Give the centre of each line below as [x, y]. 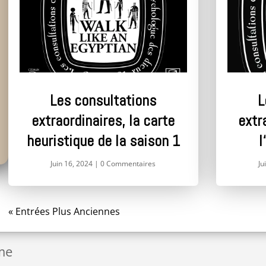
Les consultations [103, 101]
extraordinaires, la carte [103, 121]
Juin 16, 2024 [72, 164]
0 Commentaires [128, 164]
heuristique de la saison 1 [103, 141]
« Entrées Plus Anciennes [64, 212]
